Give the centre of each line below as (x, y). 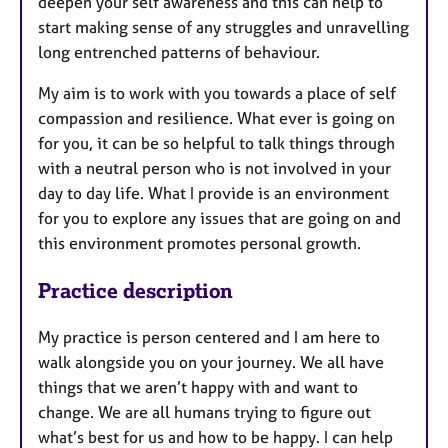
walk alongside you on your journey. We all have (211, 361)
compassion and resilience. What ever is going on (216, 117)
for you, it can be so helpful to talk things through (216, 142)
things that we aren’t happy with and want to (198, 386)
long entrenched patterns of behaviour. (179, 51)
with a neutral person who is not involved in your (214, 167)
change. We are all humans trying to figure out (204, 411)
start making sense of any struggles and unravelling (223, 26)
